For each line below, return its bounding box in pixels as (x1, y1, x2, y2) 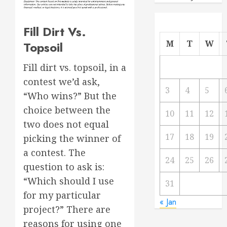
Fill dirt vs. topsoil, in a (23, 61, 126, 73)
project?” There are (23, 203, 110, 215)
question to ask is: (23, 160, 104, 173)
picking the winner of (23, 132, 121, 144)
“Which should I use (23, 174, 114, 187)
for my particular (23, 188, 101, 201)
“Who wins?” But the (23, 89, 117, 102)
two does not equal (23, 118, 109, 130)
